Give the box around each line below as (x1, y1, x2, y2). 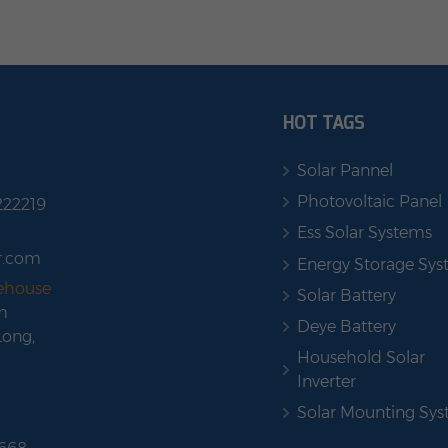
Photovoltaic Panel (296, 192, 442, 212)
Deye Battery (296, 316, 396, 336)
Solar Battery (296, 285, 396, 305)
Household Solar (296, 348, 425, 368)
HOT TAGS (282, 110, 365, 135)
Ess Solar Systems (296, 223, 432, 243)
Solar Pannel (296, 160, 393, 180)
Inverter (296, 372, 356, 392)
